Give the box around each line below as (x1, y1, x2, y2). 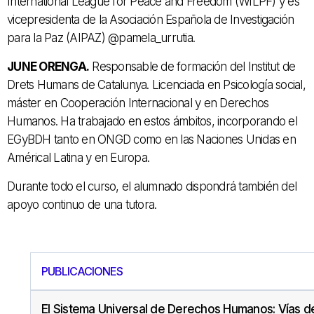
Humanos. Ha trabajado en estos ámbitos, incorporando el (7, 114, 297, 129)
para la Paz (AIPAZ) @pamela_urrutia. (7, 31, 195, 46)
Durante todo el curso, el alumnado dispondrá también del (7, 179, 296, 194)
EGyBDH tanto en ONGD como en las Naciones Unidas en (7, 132, 296, 147)
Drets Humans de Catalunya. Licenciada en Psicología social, (7, 78, 306, 93)
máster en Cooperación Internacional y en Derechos (7, 96, 269, 111)
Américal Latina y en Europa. (7, 151, 149, 165)
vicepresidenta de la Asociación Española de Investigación (7, 13, 294, 27)
